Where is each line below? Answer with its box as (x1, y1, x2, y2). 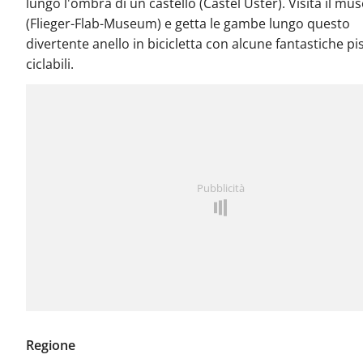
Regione (26, 336, 75, 355)
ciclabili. (26, 55, 74, 74)
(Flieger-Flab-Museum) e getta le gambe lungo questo (26, 15, 350, 33)
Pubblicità (196, 181, 245, 196)
